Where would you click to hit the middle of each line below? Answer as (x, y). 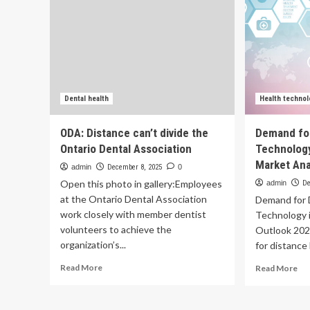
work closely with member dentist (133, 214)
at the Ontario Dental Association (134, 199)
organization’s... (93, 245)
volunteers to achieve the (116, 229)
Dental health (86, 99)
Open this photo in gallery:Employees (141, 184)
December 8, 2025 (135, 167)
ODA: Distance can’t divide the (134, 133)
